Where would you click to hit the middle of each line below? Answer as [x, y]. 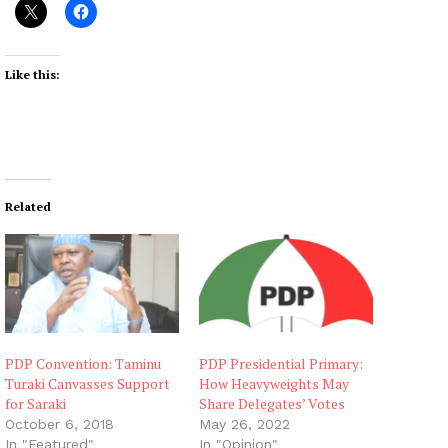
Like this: [32, 74]
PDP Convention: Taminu [83, 364]
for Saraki [35, 404]
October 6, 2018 [59, 424]
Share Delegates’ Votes [272, 404]
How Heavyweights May [274, 384]
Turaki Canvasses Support [87, 384]
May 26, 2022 [244, 424]
